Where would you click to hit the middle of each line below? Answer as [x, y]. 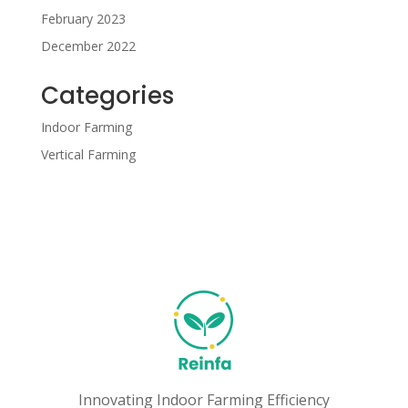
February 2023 [83, 19]
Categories [107, 96]
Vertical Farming [88, 155]
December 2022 [88, 46]
